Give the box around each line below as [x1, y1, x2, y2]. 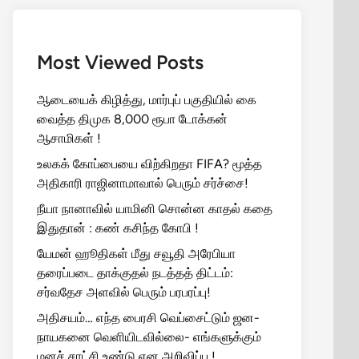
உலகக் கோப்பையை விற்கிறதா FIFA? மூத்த [37, 156, 262, 171]
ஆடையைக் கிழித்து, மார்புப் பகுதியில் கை [37, 92, 256, 107]
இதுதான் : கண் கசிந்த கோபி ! [37, 220, 199, 236]
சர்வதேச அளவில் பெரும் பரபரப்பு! [37, 284, 211, 300]
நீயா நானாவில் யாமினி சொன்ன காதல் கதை [37, 201, 272, 216]
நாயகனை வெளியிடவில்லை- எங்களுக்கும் [37, 329, 261, 345]
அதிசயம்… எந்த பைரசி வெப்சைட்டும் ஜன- [37, 310, 260, 325]
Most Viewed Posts [37, 50, 204, 74]
